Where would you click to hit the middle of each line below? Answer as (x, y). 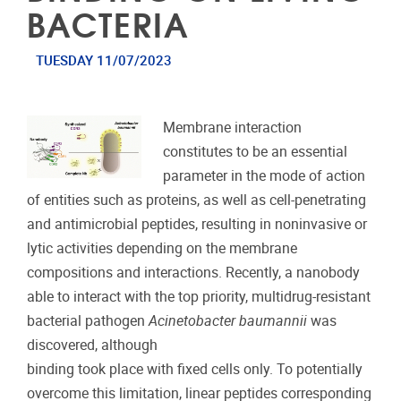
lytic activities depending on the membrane (162, 249)
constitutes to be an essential (256, 152)
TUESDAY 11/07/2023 (103, 61)
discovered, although (92, 346)
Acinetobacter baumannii (226, 321)
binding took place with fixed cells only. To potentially (195, 370)
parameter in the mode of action (264, 176)
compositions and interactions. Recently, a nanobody (193, 273)
